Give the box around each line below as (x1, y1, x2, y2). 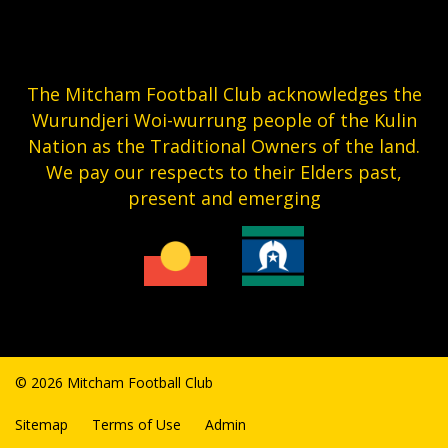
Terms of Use (92, 414, 181, 434)
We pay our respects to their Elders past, (46, 159, 402, 184)
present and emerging (127, 185, 321, 210)
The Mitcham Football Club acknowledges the (26, 81, 422, 106)
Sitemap (15, 414, 68, 434)
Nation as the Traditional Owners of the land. (28, 133, 420, 158)
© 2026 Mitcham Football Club (15, 372, 213, 392)
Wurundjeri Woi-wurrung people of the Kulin (31, 107, 417, 132)
